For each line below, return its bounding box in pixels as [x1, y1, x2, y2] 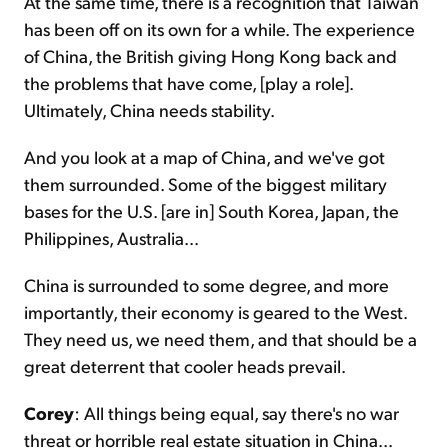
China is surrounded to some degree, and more [24, 273, 389, 297]
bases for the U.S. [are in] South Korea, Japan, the [24, 199, 399, 223]
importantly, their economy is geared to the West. [24, 300, 407, 324]
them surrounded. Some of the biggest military [24, 172, 387, 196]
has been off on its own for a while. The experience [24, 17, 415, 41]
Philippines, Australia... [24, 226, 199, 250]
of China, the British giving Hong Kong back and [24, 44, 397, 68]
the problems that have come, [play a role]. [24, 71, 353, 95]
